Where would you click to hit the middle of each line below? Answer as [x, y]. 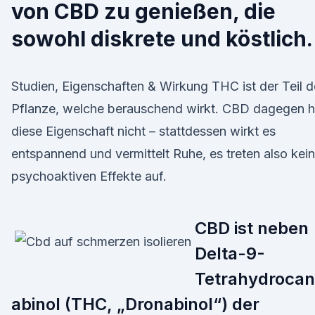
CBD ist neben [252, 228]
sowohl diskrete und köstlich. [162, 39]
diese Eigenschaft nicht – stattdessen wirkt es [143, 131]
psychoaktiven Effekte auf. [89, 176]
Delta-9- [230, 253]
